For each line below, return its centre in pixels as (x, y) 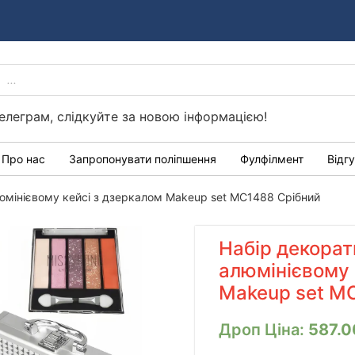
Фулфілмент (272, 158)
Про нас (23, 158)
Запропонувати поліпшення (143, 158)
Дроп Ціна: (262, 329)
